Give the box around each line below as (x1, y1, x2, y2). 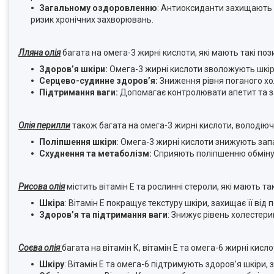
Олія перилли (18, 120, 70, 130)
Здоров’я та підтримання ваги (39, 209, 168, 220)
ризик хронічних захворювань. (31, 14, 154, 24)
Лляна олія (18, 47, 61, 57)
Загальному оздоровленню (39, 2, 157, 13)
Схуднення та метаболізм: (39, 148, 152, 158)
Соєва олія (18, 242, 62, 253)
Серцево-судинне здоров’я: (39, 75, 158, 86)
